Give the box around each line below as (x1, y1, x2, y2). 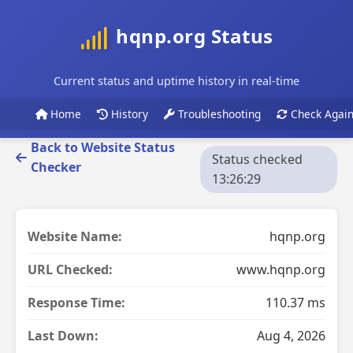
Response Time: (28, 294, 125, 311)
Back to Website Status (31, 139, 175, 156)
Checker (31, 158, 81, 176)
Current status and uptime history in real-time (54, 73, 299, 88)
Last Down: (28, 327, 98, 344)
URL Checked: (28, 261, 113, 278)
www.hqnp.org (236, 261, 325, 278)
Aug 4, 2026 (257, 327, 325, 344)
